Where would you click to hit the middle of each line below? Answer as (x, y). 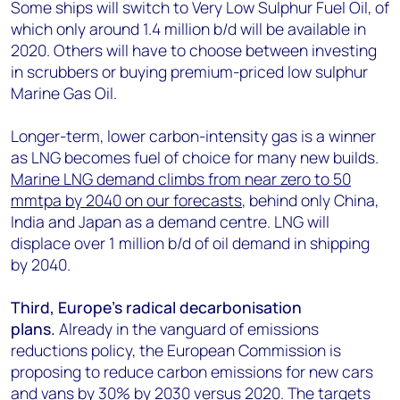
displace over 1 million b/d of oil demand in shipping (190, 243)
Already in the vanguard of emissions (189, 329)
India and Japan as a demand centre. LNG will (170, 221)
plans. (35, 329)
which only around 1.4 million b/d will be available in (188, 29)
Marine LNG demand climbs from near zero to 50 (181, 179)
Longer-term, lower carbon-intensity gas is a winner (193, 136)
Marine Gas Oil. (64, 93)
